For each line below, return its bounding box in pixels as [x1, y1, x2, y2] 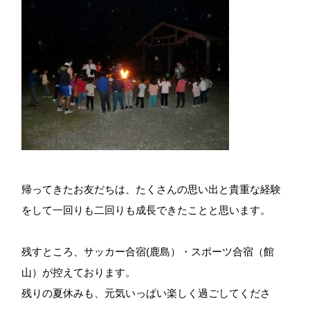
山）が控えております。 [21, 266, 136, 278]
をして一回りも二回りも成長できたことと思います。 [21, 203, 271, 216]
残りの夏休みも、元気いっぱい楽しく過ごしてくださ [21, 286, 271, 299]
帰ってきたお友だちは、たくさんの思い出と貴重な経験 [21, 183, 282, 195]
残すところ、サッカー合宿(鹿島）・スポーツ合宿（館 [21, 245, 275, 257]
